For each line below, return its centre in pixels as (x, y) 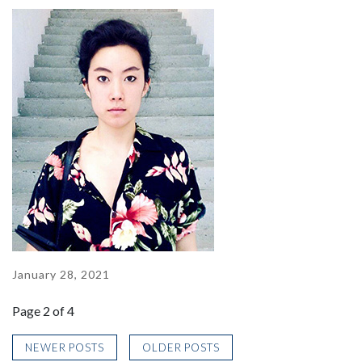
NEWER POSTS (65, 347)
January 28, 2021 (61, 274)
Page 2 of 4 (43, 311)
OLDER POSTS (181, 347)
